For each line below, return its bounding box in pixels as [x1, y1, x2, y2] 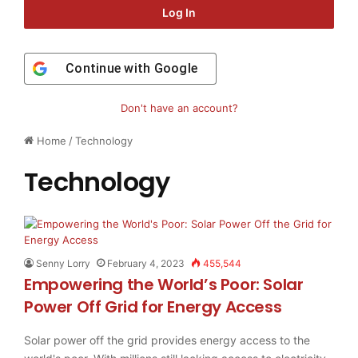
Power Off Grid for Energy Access [24, 296, 282, 319]
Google [153, 61, 197, 77]
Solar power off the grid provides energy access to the [24, 333, 310, 348]
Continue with [66, 61, 154, 77]
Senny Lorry [36, 257, 90, 270]
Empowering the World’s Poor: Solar [24, 273, 304, 296]
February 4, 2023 [107, 257, 185, 270]
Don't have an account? [120, 101, 238, 115]
